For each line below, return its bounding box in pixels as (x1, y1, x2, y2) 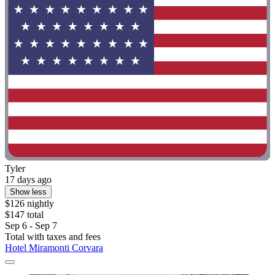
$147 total (5, 209, 44, 220)
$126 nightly (5, 198, 54, 209)
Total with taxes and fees (5, 231, 101, 242)
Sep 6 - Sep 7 (5, 220, 57, 231)
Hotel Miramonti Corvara (5, 242, 103, 254)
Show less (10, 187, 47, 197)
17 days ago (5, 174, 52, 185)
